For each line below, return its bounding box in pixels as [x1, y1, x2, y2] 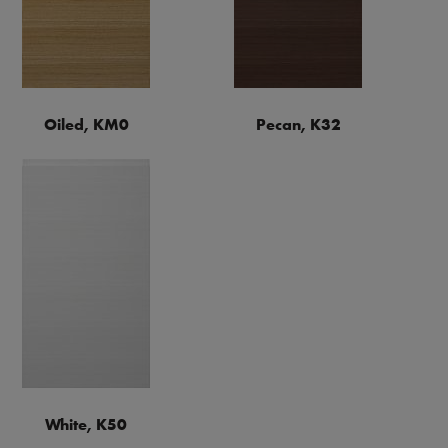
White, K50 [45, 414, 127, 434]
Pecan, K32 [255, 114, 341, 134]
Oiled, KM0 [43, 114, 129, 134]
